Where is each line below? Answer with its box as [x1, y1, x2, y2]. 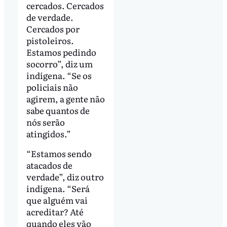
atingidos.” [26, 127, 71, 140]
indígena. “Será [26, 182, 90, 195]
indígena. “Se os [26, 68, 92, 82]
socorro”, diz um [26, 57, 93, 70]
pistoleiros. [26, 33, 74, 47]
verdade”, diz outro [26, 170, 104, 183]
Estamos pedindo [26, 45, 96, 58]
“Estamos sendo [26, 147, 92, 160]
